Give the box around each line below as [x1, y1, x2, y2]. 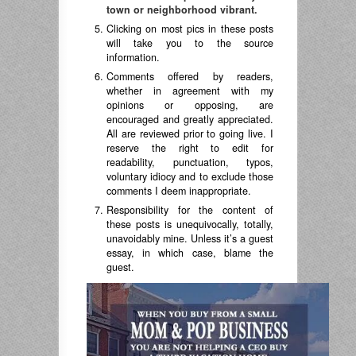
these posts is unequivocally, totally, [106, 216, 273, 231]
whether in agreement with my [106, 83, 273, 98]
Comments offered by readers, [106, 68, 273, 83]
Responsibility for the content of [106, 202, 273, 217]
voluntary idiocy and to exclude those [106, 168, 273, 184]
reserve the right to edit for [106, 140, 273, 155]
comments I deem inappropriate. [106, 183, 251, 198]
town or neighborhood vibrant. [106, 2, 257, 17]
